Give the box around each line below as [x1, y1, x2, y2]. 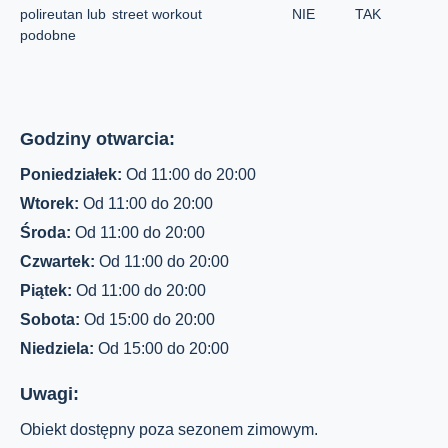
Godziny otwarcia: [20, 129, 175, 149]
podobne [20, 27, 76, 43]
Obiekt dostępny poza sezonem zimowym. [20, 421, 318, 438]
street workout [112, 6, 202, 22]
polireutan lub [20, 6, 106, 22]
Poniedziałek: [20, 166, 126, 183]
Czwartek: [20, 253, 99, 270]
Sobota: [20, 311, 84, 328]
